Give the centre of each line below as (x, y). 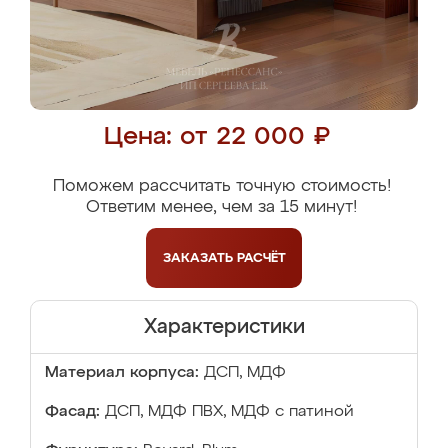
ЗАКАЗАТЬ (199, 258)
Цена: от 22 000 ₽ (216, 137)
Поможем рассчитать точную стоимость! (221, 186)
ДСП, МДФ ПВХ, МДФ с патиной (229, 412)
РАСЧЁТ (261, 258)
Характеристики (224, 327)
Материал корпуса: (122, 373)
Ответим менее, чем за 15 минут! (221, 207)
